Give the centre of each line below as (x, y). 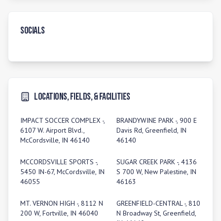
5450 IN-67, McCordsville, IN (62, 172)
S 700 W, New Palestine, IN (156, 172)
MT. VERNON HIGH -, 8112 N (62, 203)
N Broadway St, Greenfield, (156, 213)
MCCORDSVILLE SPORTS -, (59, 162)
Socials (33, 31)
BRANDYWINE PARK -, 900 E (157, 120)
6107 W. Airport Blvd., (52, 130)
